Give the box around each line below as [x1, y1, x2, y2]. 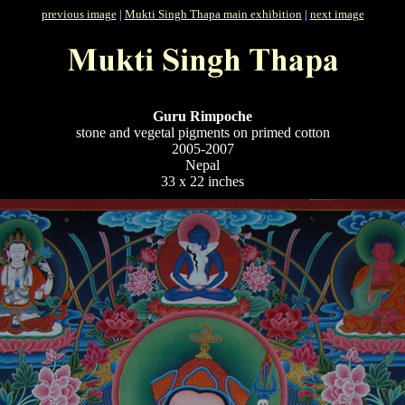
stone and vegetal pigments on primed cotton [75, 125, 330, 140]
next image [309, 7, 364, 21]
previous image [41, 7, 117, 21]
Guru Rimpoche [153, 108, 252, 124]
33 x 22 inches [161, 174, 244, 189]
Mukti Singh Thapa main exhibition [124, 7, 302, 21]
